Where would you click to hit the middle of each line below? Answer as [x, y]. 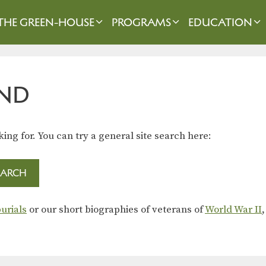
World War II [233, 209]
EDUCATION [221, 22]
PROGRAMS [141, 22]
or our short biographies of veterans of [116, 209]
